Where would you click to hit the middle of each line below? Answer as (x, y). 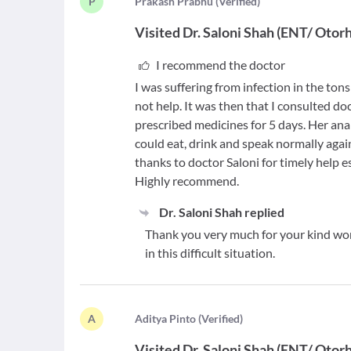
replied (263, 212)
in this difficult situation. (210, 253)
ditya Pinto (170, 318)
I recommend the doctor (220, 65)
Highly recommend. (187, 181)
